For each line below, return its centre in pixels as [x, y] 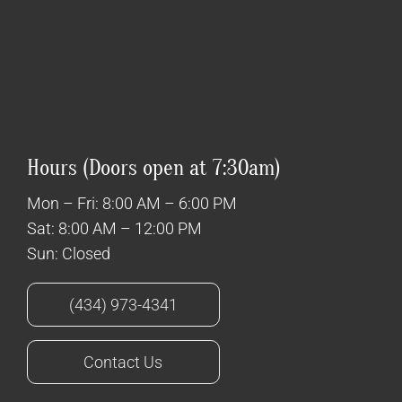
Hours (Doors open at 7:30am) [153, 169]
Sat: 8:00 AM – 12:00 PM [114, 229]
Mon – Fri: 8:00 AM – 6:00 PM [131, 204]
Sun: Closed [68, 254]
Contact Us [123, 363]
